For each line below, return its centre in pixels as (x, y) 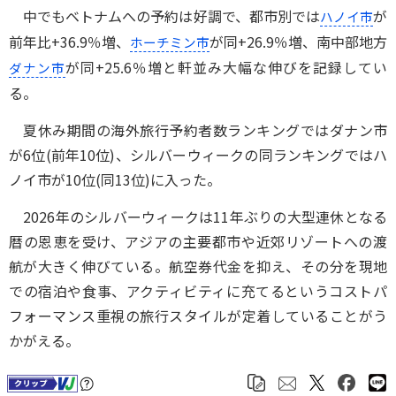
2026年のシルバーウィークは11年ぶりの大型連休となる (198, 217)
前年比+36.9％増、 (69, 42)
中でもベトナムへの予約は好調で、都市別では (164, 16)
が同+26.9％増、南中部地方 (298, 42)
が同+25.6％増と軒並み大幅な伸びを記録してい (226, 68)
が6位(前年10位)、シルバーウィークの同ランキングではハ (198, 155)
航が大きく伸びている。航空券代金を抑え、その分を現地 (198, 267)
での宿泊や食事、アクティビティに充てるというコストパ (198, 291)
